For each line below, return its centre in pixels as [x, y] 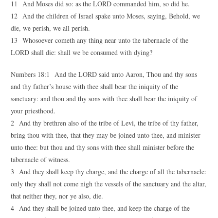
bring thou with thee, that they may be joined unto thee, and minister [106, 135]
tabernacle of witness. [41, 159]
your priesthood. [33, 111]
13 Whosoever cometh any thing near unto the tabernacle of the [100, 40]
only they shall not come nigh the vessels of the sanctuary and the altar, [109, 184]
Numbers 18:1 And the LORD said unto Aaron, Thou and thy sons [104, 74]
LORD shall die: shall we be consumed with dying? [82, 52]
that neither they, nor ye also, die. [57, 196]
